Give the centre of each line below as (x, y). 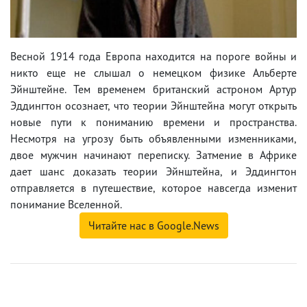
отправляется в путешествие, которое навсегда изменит (153, 187)
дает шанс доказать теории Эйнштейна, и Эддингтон (153, 171)
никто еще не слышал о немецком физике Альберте (153, 72)
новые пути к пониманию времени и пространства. (153, 122)
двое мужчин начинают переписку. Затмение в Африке (153, 155)
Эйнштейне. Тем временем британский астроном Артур (153, 89)
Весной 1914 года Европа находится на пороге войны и (153, 56)
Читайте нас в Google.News (153, 225)
